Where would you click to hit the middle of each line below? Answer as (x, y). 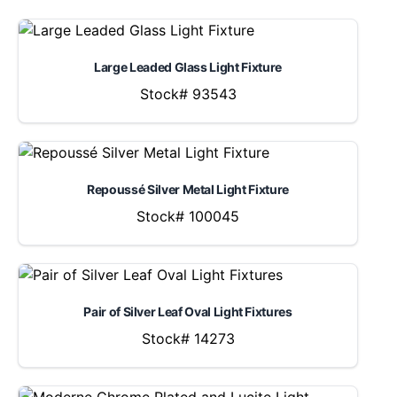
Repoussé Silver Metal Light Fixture (188, 189)
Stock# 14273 (188, 339)
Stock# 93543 (188, 94)
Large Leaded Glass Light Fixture (188, 67)
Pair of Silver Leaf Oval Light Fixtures (188, 311)
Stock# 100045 (188, 216)
